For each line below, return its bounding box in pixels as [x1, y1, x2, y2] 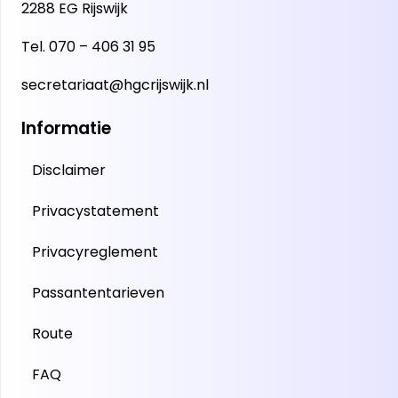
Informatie [21, 115, 111, 140]
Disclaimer [32, 159, 106, 180]
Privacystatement [32, 200, 159, 221]
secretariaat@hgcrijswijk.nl [21, 74, 209, 95]
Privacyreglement [32, 241, 158, 262]
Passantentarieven [32, 282, 164, 303]
